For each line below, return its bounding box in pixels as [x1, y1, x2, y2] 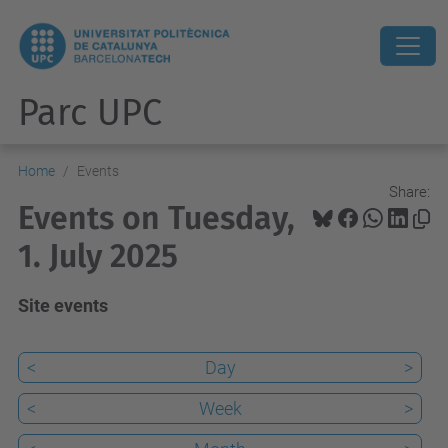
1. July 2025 [18, 237, 178, 275]
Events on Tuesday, [18, 199, 295, 237]
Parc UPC [18, 91, 162, 135]
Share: [389, 182, 430, 201]
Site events [18, 295, 108, 316]
